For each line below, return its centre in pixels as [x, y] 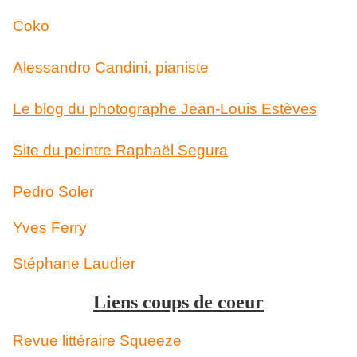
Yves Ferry [50, 228]
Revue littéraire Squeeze [97, 341]
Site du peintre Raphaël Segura [120, 150]
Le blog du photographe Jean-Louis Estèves [165, 109]
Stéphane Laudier [74, 263]
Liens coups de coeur [178, 302]
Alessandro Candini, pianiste [111, 67]
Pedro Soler [53, 192]
